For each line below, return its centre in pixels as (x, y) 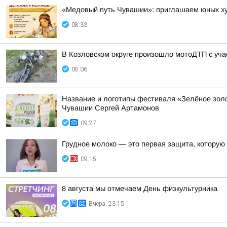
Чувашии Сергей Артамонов (110, 108)
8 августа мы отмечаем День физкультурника (140, 188)
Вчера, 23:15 (106, 204)
